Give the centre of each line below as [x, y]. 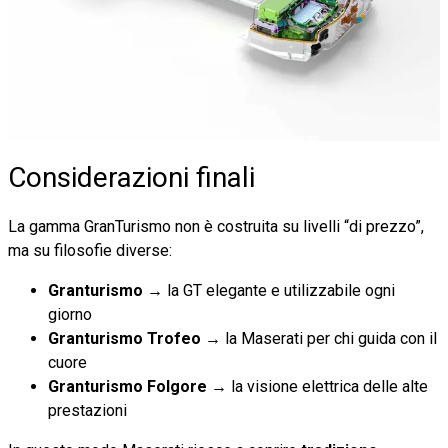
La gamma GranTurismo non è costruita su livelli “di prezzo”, [216, 226]
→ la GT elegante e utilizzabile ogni [271, 290]
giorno [70, 314]
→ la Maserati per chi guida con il [319, 338]
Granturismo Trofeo [124, 338]
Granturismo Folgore [129, 386]
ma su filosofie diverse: [90, 250]
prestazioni [87, 410]
